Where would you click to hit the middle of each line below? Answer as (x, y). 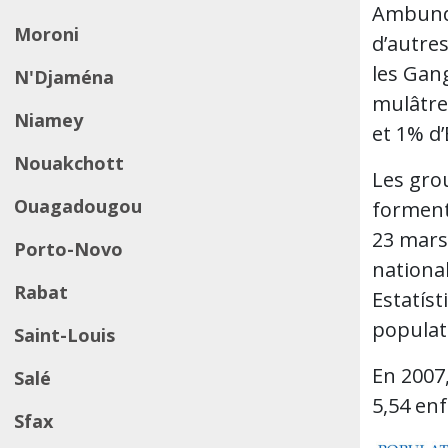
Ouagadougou (78, 206)
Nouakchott (69, 163)
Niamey (48, 120)
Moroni (46, 34)
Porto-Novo (68, 249)
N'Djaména (64, 77)
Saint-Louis (64, 335)
